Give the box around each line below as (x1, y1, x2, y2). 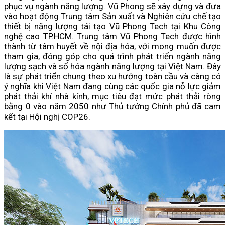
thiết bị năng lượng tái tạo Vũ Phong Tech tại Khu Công (4, 21, 221, 32)
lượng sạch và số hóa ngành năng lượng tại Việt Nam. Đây (4, 61, 221, 72)
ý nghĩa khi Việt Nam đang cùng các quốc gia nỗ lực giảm (4, 81, 221, 92)
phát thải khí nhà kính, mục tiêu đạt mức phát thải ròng (4, 91, 221, 102)
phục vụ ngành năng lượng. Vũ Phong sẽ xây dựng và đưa (4, 1, 221, 12)
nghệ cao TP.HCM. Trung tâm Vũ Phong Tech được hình (4, 31, 221, 42)
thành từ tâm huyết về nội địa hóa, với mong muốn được (4, 41, 221, 52)
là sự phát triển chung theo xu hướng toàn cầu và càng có (4, 71, 221, 82)
